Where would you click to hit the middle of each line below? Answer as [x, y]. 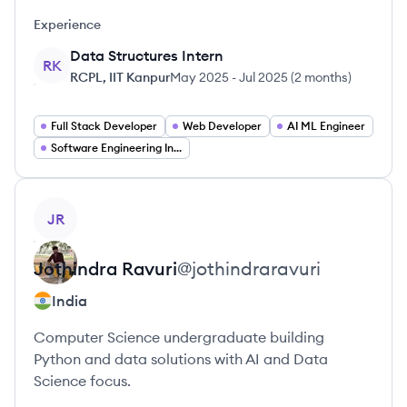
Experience [67, 25]
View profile [73, 207]
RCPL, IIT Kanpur [120, 77]
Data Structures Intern [147, 55]
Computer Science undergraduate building [179, 337]
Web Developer [222, 126]
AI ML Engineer [326, 126]
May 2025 [199, 77]
